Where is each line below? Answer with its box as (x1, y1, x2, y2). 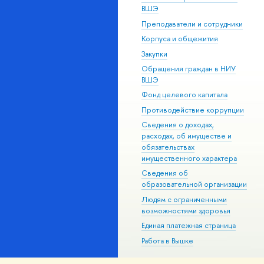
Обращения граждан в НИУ (141, 63, 236, 74)
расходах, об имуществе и (141, 131, 232, 141)
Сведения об (141, 168, 188, 179)
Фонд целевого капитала (141, 90, 227, 100)
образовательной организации (141, 179, 247, 190)
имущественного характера (141, 153, 237, 164)
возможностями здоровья (141, 205, 230, 216)
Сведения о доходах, (141, 120, 214, 130)
